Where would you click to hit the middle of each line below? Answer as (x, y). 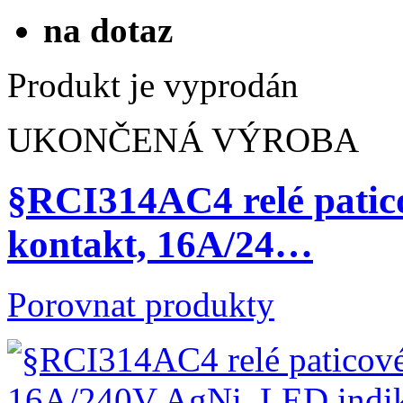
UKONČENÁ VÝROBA (183, 140)
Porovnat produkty (141, 304)
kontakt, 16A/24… (160, 245)
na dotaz (108, 31)
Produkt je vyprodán (153, 85)
